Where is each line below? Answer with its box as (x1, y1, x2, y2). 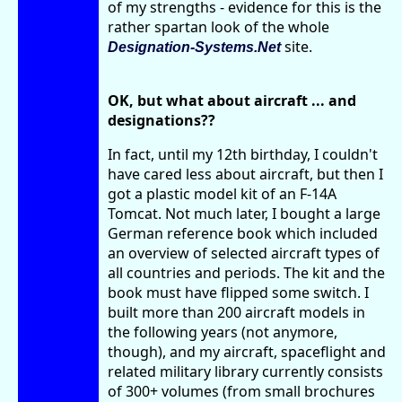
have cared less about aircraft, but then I (108, 163, 383, 184)
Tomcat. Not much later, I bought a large (108, 203, 380, 223)
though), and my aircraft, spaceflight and (108, 341, 386, 362)
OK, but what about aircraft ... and (108, 90, 356, 110)
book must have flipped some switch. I (108, 282, 369, 302)
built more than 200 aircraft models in (108, 301, 365, 322)
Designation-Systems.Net (108, 39, 281, 55)
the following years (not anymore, (108, 321, 337, 342)
